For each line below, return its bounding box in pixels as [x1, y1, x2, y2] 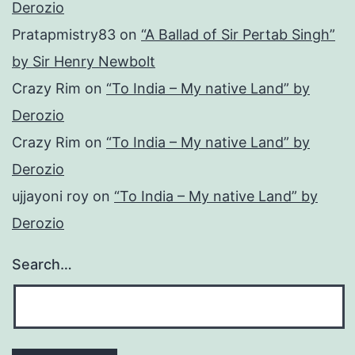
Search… [12, 256, 72, 273]
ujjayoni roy [12, 188, 89, 205]
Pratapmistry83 [12, 26, 116, 44]
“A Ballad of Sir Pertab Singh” [141, 26, 335, 44]
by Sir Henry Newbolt [12, 53, 155, 71]
